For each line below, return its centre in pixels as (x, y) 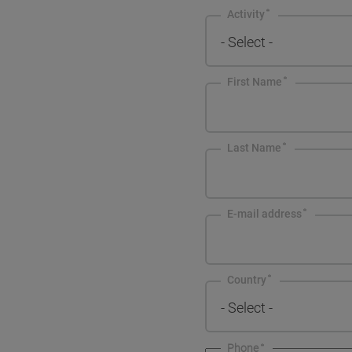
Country (246, 280)
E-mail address (264, 214)
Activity (246, 15)
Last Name (254, 148)
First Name (254, 82)
